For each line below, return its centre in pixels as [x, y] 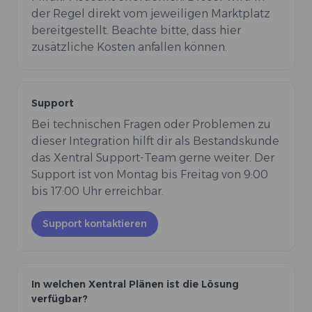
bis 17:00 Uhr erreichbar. [97, 192]
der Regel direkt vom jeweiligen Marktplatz [151, 14]
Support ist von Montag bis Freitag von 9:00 [150, 175]
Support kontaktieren [95, 224]
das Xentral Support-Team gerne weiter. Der [153, 158]
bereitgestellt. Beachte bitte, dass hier [136, 31]
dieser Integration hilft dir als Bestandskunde [155, 141]
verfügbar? [60, 299]
